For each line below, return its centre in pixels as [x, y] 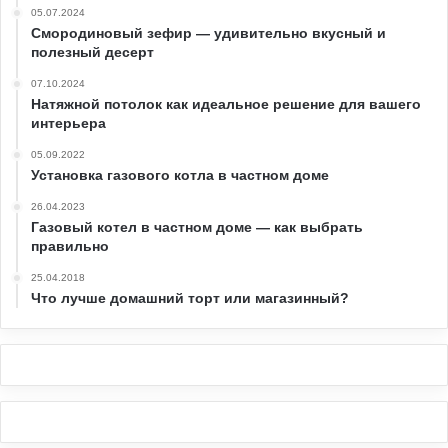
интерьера [68, 123]
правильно [70, 246]
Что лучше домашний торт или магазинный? [190, 298]
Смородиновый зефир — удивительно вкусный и [208, 33]
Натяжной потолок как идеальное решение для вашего [226, 104]
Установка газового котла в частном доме [180, 175]
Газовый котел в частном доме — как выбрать [197, 227]
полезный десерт [92, 52]
